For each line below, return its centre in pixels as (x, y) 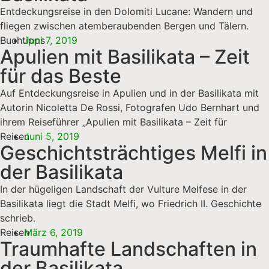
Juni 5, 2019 (52, 136)
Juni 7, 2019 (51, 40)
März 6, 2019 (53, 232)
